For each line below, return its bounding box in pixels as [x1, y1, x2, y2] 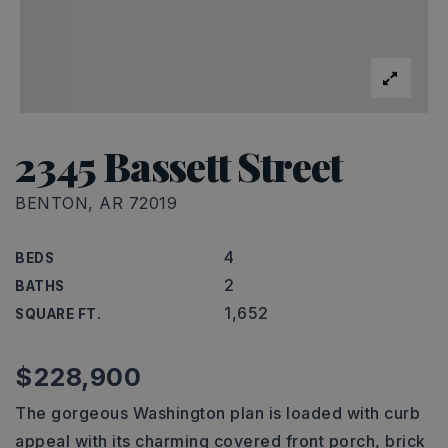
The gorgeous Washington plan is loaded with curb [15, 403, 420, 423]
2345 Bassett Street [15, 139, 343, 192]
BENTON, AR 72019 [15, 193, 177, 213]
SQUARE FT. [15, 306, 101, 322]
